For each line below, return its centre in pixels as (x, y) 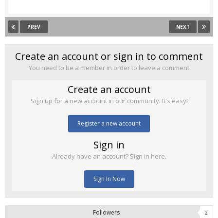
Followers (106, 213)
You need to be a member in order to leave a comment (109, 68)
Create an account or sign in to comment (109, 56)
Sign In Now (109, 179)
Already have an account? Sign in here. (109, 156)
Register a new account (109, 124)
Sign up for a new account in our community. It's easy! (109, 101)
